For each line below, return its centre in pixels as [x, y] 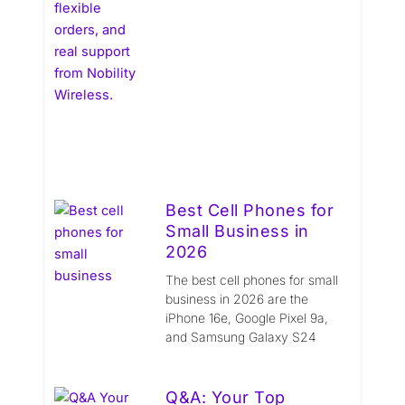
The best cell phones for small [252, 279]
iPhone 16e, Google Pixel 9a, [247, 317]
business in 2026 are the [237, 298]
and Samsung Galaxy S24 [241, 336]
